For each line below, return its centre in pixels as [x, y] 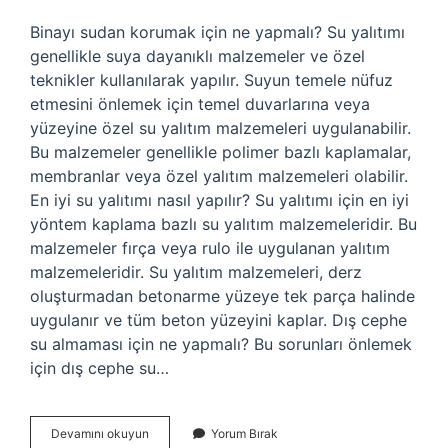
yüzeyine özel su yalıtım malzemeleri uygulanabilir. [220, 128]
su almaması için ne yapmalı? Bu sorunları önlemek [221, 344]
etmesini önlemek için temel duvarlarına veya [200, 104]
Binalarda [174, 432]
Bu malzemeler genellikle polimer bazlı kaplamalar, [220, 152]
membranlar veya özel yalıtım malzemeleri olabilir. [219, 176]
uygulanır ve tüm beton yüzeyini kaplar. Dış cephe [218, 320]
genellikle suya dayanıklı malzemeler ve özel [197, 56]
